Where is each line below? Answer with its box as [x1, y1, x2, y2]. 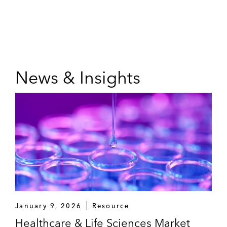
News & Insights [15, 66, 140, 88]
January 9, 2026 [15, 201, 82, 210]
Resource [92, 201, 129, 210]
